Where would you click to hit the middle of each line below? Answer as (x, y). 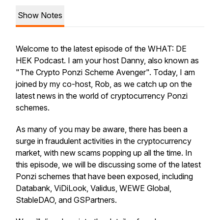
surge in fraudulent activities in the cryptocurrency (104, 141)
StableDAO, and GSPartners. (66, 200)
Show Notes (40, 15)
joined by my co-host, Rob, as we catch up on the (104, 84)
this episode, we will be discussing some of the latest (108, 165)
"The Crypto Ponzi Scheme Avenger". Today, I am (105, 72)
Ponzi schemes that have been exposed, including (104, 176)
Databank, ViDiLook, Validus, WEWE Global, (94, 188)
